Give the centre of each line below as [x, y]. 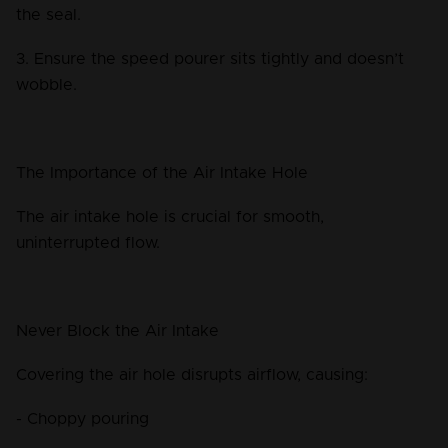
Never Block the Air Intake [117, 331]
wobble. [46, 85]
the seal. [48, 15]
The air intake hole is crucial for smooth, [172, 217]
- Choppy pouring [82, 419]
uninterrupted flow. [88, 243]
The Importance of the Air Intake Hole [162, 173]
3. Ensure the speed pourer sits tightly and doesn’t [212, 59]
